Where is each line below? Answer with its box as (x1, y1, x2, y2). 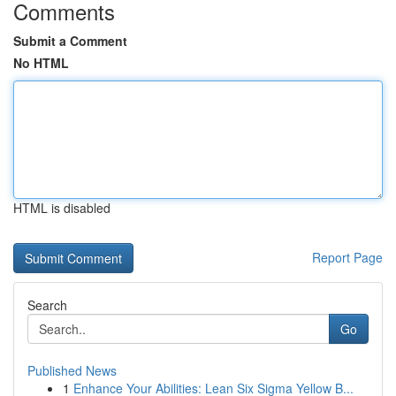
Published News (27, 362, 117, 379)
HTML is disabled (13, 199, 110, 217)
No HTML (13, 54, 69, 72)
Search (27, 296, 67, 314)
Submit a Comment (13, 32, 127, 49)
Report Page (312, 248, 383, 266)
